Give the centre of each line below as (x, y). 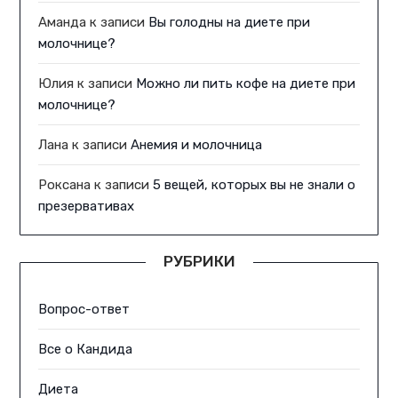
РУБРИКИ (199, 262)
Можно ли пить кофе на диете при (246, 84)
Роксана (65, 185)
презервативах (87, 207)
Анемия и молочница (197, 145)
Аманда (63, 23)
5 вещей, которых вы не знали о (255, 185)
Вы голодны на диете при (230, 23)
